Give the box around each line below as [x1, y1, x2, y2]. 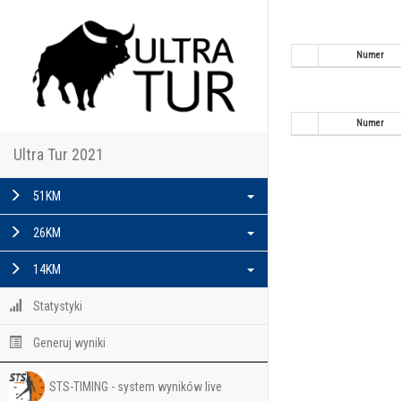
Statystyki [30, 298, 82, 313]
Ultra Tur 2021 [13, 144, 104, 164]
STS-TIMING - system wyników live [49, 379, 222, 394]
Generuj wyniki [30, 335, 106, 350]
